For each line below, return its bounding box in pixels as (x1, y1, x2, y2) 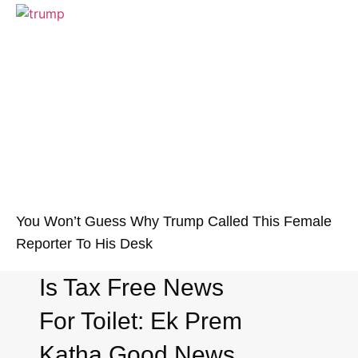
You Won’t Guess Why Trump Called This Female (16, 213, 332, 229)
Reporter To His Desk (16, 235, 153, 252)
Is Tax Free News (39, 273, 225, 300)
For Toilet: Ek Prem (39, 307, 243, 334)
